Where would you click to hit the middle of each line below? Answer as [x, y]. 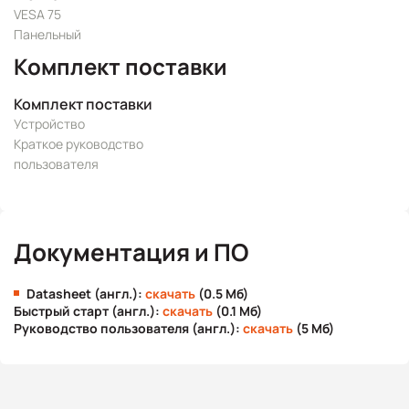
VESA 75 [37, 14]
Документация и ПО [131, 252]
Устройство [49, 124]
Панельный [47, 34]
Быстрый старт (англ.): [88, 311]
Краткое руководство [79, 144]
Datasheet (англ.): [86, 294]
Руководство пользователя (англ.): [128, 328]
